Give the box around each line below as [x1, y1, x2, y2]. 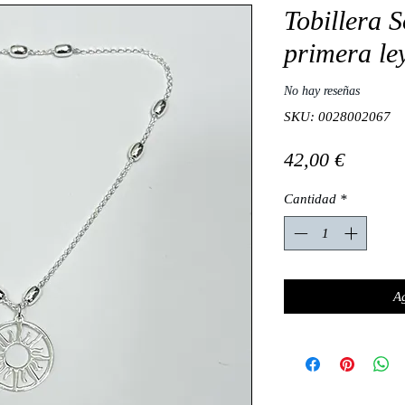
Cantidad [284, 191, 336, 206]
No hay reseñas [284, 84, 360, 99]
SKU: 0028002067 [284, 108, 391, 124]
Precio [344, 146, 396, 170]
